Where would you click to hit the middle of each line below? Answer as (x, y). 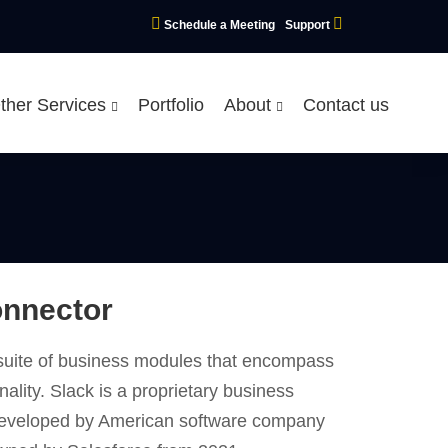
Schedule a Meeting (219, 25)
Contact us (345, 105)
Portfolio (170, 105)
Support (309, 25)
